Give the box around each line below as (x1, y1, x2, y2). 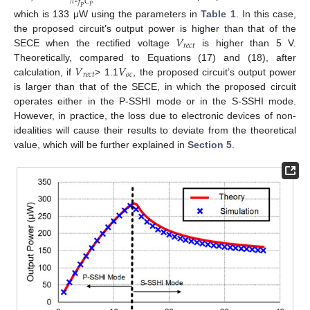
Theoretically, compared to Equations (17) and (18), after (14, 51, 296, 63)
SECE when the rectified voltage (14, 37, 176, 48)
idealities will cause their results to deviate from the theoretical (14, 124, 296, 136)
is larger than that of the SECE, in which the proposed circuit (14, 80, 296, 92)
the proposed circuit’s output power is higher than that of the (14, 22, 296, 34)
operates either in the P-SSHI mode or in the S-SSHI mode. (14, 95, 296, 107)
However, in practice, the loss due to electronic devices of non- (14, 109, 296, 121)
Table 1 (201, 8, 236, 19)
